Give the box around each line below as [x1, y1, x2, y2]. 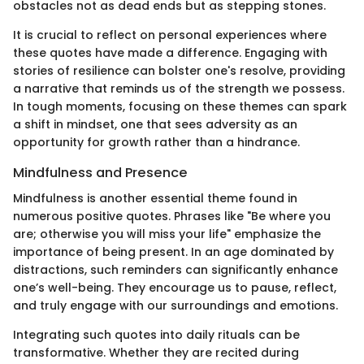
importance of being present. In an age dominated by [13, 244, 334, 261]
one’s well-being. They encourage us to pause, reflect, [13, 279, 336, 297]
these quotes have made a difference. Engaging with [13, 45, 327, 61]
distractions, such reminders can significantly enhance [13, 262, 338, 279]
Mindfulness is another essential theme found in [13, 190, 297, 207]
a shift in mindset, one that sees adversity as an [13, 116, 297, 132]
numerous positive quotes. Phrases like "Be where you [13, 208, 331, 225]
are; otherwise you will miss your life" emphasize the [13, 226, 321, 243]
